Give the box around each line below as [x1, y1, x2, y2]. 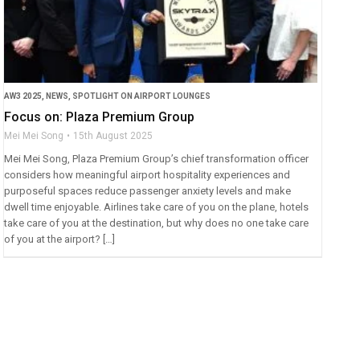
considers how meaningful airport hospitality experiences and [4, 168, 291, 181]
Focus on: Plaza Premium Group [4, 108, 195, 125]
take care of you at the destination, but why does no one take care [4, 216, 309, 229]
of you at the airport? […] [4, 232, 116, 245]
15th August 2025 [73, 129, 153, 141]
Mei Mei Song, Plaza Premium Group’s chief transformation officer [4, 152, 309, 165]
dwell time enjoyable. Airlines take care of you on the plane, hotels [4, 200, 309, 213]
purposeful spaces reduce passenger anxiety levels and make [4, 184, 292, 197]
